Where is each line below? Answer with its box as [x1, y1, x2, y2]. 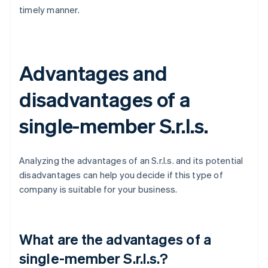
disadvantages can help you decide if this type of [19, 169, 223, 181]
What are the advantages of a [19, 230, 211, 249]
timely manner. [19, 4, 80, 16]
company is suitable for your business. [19, 183, 178, 196]
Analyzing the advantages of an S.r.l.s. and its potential [19, 154, 243, 167]
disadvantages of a [19, 86, 191, 112]
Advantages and [19, 60, 167, 86]
